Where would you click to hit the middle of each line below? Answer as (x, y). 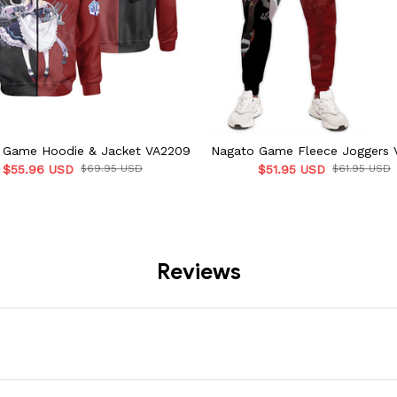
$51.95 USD (292, 170)
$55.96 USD (38, 170)
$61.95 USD (362, 169)
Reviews (198, 272)
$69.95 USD (112, 169)
